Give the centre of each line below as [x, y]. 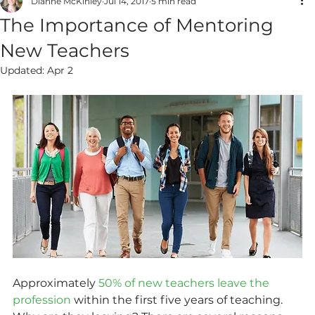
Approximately [56, 283]
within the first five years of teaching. [178, 300]
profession [42, 300]
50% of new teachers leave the [185, 283]
